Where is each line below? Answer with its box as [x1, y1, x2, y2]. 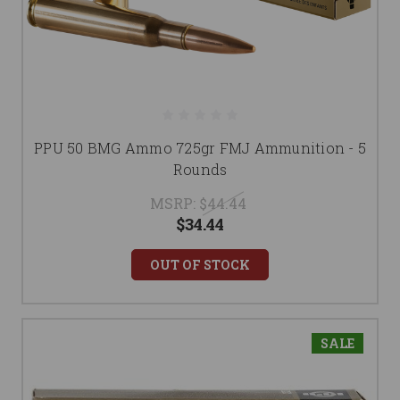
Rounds [172, 160, 228, 179]
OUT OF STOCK [150, 256, 250, 274]
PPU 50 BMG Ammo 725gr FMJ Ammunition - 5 [34, 138, 366, 158]
